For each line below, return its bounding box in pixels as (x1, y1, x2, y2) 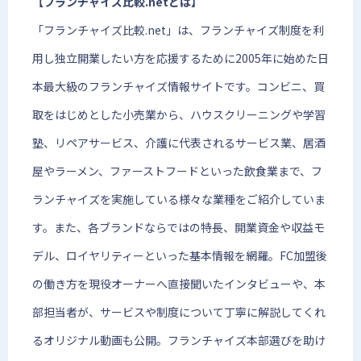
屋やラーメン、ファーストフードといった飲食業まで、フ (32, 163, 322, 180)
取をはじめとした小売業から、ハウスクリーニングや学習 (32, 106, 326, 123)
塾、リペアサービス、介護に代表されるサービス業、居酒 (32, 135, 326, 151)
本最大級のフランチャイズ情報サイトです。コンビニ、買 (32, 78, 325, 95)
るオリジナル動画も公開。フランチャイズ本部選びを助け (32, 332, 326, 349)
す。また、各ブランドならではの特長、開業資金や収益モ (32, 219, 325, 236)
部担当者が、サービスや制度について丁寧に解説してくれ (32, 304, 326, 321)
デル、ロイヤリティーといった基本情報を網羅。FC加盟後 (32, 247, 327, 264)
